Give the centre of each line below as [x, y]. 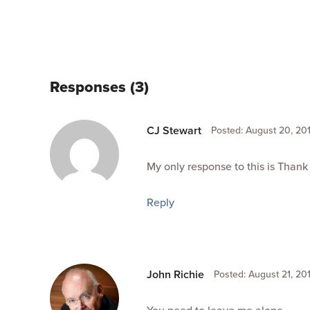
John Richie [175, 274]
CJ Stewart [174, 130]
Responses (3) [99, 87]
